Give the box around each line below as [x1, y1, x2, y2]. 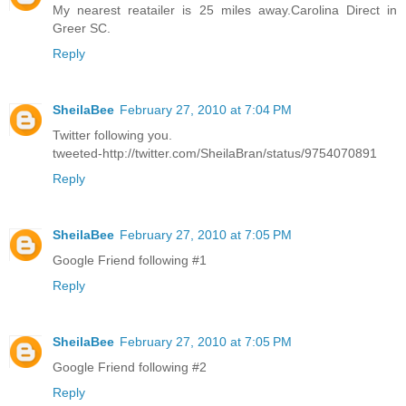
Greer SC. [53, 20, 111, 35]
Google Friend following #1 [53, 252, 207, 267]
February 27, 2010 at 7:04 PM [120, 101, 292, 117]
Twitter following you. [53, 127, 172, 142]
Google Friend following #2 [53, 359, 207, 374]
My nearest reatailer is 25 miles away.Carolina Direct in [53, 2, 397, 17]
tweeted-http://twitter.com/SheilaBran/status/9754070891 [53, 145, 377, 160]
